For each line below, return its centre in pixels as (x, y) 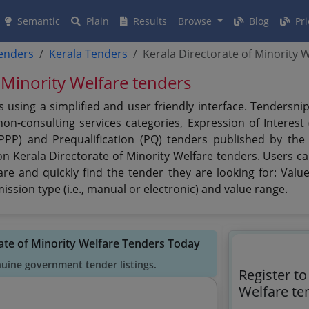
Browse (196, 21)
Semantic (37, 21)
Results (149, 21)
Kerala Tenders (89, 54)
